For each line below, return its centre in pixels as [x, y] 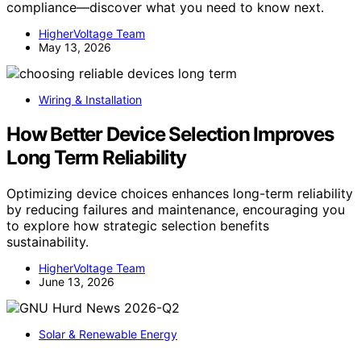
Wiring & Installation [90, 100]
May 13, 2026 [75, 48]
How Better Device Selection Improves [170, 135]
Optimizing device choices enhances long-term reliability [180, 194]
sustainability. [48, 242]
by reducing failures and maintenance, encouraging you [176, 210]
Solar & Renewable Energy [108, 334]
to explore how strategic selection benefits [138, 226]
